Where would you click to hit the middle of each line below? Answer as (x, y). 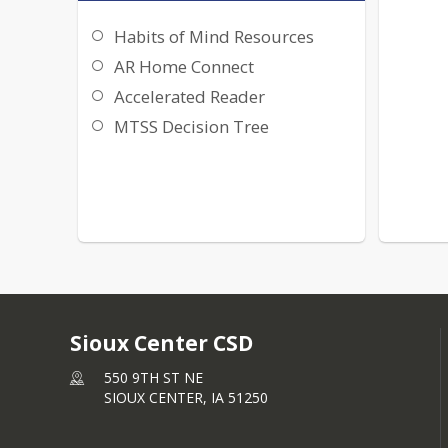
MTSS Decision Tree (192, 127)
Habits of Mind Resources (214, 37)
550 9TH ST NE (153, 377)
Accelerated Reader (190, 97)
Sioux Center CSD (161, 343)
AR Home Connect (184, 67)
